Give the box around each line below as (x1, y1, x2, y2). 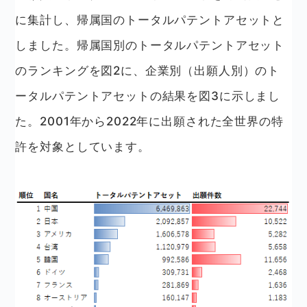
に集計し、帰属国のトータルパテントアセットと (15, 12, 285, 27)
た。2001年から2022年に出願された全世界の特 (15, 114, 284, 128)
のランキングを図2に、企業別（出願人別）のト (15, 63, 280, 77)
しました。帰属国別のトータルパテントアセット (15, 38, 285, 52)
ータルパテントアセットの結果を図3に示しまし (15, 88, 281, 103)
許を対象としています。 (15, 139, 150, 153)
